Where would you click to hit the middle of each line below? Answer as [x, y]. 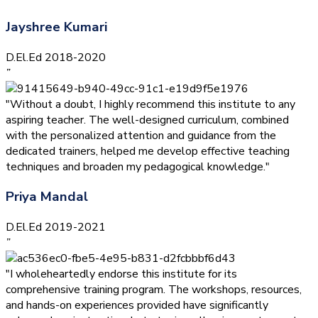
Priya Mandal [47, 197]
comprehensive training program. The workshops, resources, [154, 290]
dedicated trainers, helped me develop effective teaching [148, 151]
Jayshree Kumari [56, 27]
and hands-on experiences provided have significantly [137, 306]
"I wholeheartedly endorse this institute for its [121, 274]
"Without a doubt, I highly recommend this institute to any [150, 104]
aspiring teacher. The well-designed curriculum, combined [147, 120]
